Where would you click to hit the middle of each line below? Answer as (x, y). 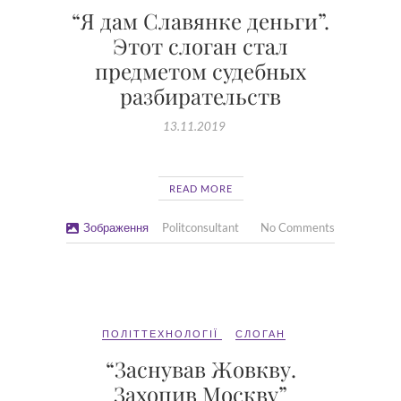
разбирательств (200, 96)
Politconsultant (200, 227)
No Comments (298, 227)
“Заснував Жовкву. (200, 369)
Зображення (116, 227)
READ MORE (200, 188)
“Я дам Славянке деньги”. (200, 21)
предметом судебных (200, 71)
